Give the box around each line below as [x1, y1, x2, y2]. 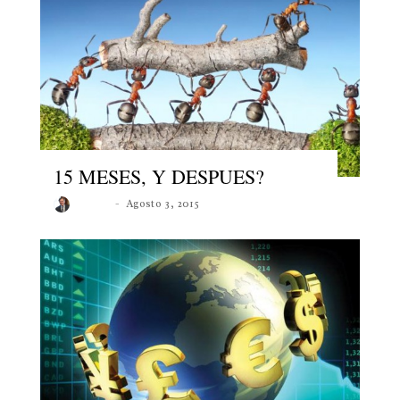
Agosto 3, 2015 [125, 196, 200, 212]
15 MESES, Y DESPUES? [54, 163, 264, 190]
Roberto [74, 196, 114, 212]
